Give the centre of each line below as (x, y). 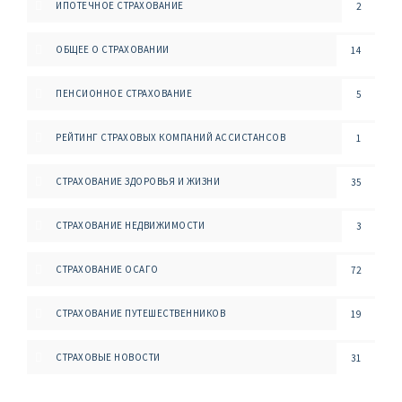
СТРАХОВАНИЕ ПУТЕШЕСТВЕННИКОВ (140, 313)
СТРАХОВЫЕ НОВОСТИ (108, 357)
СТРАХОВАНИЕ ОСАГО (107, 269)
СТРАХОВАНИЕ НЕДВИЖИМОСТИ (130, 225)
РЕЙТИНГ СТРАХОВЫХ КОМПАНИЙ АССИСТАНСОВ (170, 137)
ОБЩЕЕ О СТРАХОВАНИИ (113, 49)
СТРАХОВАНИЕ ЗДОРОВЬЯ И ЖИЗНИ (138, 181)
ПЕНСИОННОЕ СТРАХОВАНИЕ (124, 93)
